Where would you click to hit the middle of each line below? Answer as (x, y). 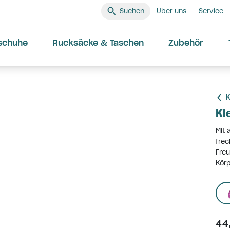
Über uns (171, 11)
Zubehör (186, 43)
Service (211, 11)
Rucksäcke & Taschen (98, 43)
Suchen (132, 11)
